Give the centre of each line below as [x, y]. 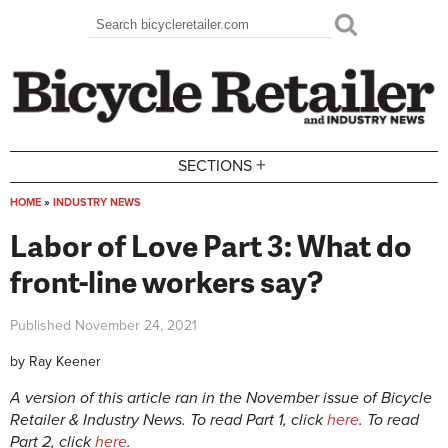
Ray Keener [65, 361]
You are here [72, 224]
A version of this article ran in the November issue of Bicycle [221, 398]
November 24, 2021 [136, 325]
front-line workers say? [166, 280]
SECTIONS [215, 166]
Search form [151, 39]
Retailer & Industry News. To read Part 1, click [168, 420]
